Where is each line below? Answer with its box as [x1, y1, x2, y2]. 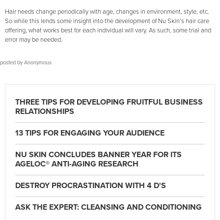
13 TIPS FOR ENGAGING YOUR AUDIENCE [15, 128, 165, 138]
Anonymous [24, 59, 52, 66]
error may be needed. [5, 36, 62, 44]
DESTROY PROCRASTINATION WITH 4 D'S [15, 181, 166, 191]
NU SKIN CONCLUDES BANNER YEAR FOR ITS [15, 150, 182, 160]
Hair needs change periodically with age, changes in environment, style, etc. [5, 8, 209, 16]
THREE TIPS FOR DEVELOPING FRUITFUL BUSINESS [15, 97, 203, 107]
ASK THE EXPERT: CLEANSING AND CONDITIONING [15, 202, 202, 212]
